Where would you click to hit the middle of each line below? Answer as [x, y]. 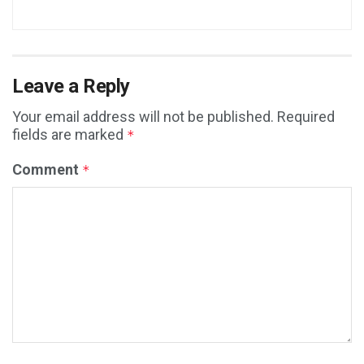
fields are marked [69, 135]
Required [306, 117]
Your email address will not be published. [143, 117]
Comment [47, 170]
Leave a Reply [71, 87]
